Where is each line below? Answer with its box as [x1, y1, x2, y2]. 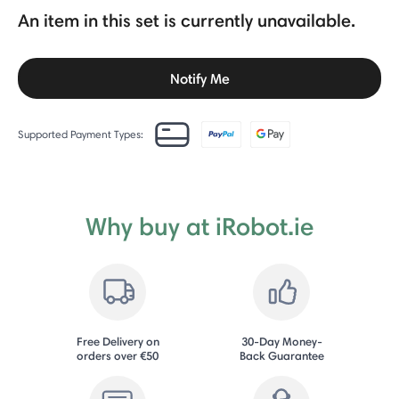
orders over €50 [77, 348, 159, 363]
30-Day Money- [240, 334, 322, 349]
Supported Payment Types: [18, 127, 143, 142]
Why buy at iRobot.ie [85, 211, 313, 242]
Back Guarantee [239, 348, 324, 363]
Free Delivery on [76, 334, 159, 349]
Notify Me [169, 69, 230, 88]
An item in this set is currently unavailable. [18, 10, 355, 32]
